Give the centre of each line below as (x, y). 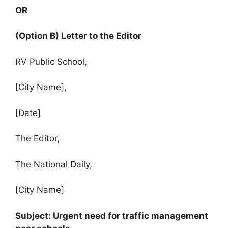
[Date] (28, 113)
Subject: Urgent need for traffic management (112, 216)
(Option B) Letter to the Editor (78, 36)
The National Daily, (54, 164)
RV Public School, (51, 61)
